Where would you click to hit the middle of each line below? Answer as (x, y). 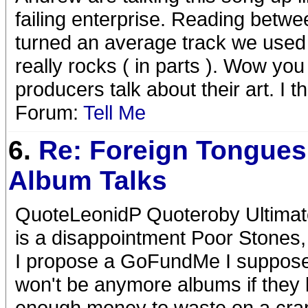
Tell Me (114, 112)
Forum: (49, 112)
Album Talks (88, 180)
